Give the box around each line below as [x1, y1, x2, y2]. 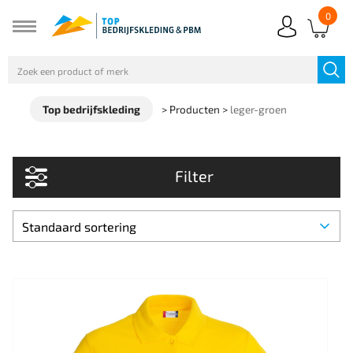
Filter [174, 166, 214, 185]
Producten [169, 102, 221, 116]
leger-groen [230, 102, 288, 116]
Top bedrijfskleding [43, 102, 141, 116]
